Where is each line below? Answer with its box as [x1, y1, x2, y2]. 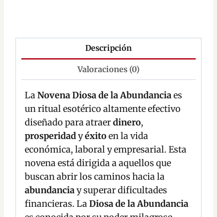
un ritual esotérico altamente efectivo [25, 103, 181, 115]
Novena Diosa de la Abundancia [37, 90, 171, 101]
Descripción [85, 43, 132, 53]
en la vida [107, 130, 148, 142]
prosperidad [25, 130, 76, 142]
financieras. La [25, 198, 89, 210]
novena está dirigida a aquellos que [25, 157, 171, 169]
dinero [113, 117, 141, 128]
